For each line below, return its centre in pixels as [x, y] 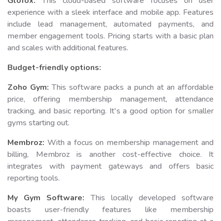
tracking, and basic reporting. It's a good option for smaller [110, 111]
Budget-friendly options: [54, 67]
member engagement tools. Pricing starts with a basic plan [110, 36]
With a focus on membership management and [129, 142]
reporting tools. [34, 178]
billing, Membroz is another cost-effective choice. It [110, 154]
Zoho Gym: [30, 87]
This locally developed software [149, 198]
